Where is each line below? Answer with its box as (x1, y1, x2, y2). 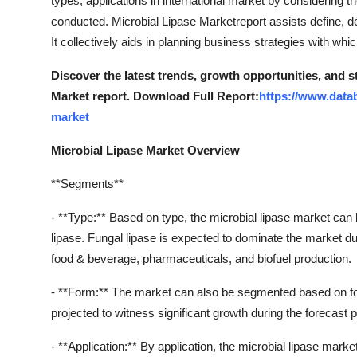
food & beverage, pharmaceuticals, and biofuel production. (51, 252, 351, 265)
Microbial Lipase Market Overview (51, 143, 240, 157)
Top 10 (12, 84, 53, 100)
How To (12, 45, 59, 61)
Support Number (12, 6, 113, 22)
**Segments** (51, 177, 124, 190)
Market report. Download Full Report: (51, 89, 259, 103)
